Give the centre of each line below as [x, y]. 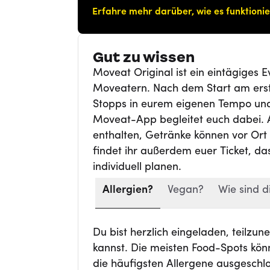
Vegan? [185, 190]
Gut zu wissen [143, 57]
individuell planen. [137, 167]
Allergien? [127, 190]
